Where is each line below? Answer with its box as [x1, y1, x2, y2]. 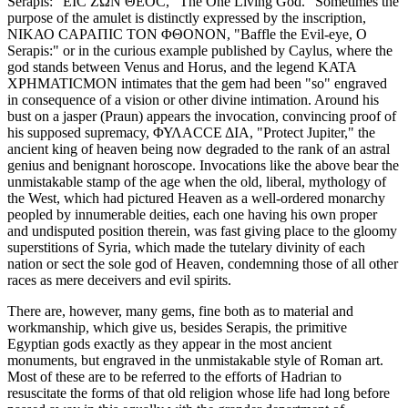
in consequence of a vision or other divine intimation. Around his [7, 92, 379, 108]
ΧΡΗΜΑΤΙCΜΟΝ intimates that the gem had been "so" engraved [7, 76, 387, 92]
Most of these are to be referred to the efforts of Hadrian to [7, 369, 342, 385]
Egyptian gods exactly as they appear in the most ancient [7, 336, 331, 352]
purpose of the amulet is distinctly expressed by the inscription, [7, 10, 366, 26]
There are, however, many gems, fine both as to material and [7, 303, 353, 320]
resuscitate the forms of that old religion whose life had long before [7, 385, 390, 402]
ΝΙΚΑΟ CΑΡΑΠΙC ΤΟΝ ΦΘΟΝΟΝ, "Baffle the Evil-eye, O [7, 26, 367, 43]
